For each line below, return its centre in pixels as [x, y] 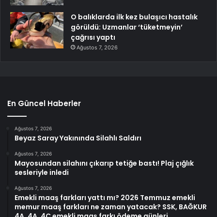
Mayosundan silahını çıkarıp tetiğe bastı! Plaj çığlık [104, 163]
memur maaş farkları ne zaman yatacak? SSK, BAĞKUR [111, 207]
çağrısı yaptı [93, 37]
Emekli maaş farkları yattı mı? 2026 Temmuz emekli [105, 197]
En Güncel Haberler [44, 103]
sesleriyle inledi [42, 172]
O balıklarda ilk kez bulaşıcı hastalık [134, 17]
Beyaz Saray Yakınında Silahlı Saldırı [78, 138]
